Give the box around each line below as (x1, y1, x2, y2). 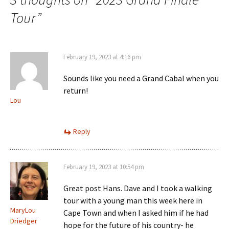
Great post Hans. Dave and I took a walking (63, 183, 212, 194)
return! (63, 85, 88, 96)
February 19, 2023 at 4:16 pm (63, 53, 141, 62)
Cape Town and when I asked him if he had (63, 208, 209, 218)
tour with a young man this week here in (63, 195, 202, 206)
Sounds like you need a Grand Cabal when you (63, 73, 219, 84)
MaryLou (10, 205, 36, 215)
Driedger (10, 216, 37, 226)
